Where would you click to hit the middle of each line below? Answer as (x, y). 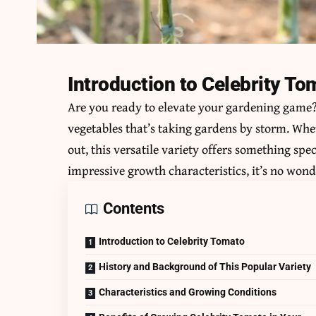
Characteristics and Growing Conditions (188, 292)
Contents (134, 209)
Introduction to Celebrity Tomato (172, 242)
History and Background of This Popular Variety (205, 267)
